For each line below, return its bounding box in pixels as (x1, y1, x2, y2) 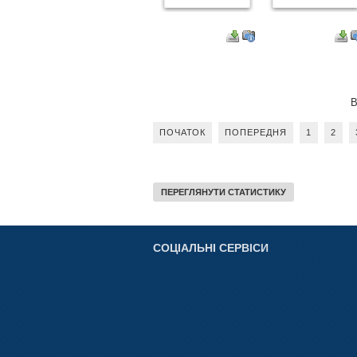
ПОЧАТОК (159, 127, 206, 137)
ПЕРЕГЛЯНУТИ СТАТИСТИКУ (161, 186, 286, 197)
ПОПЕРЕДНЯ (225, 127, 287, 137)
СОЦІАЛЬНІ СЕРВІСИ (153, 241, 269, 254)
